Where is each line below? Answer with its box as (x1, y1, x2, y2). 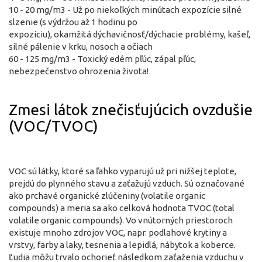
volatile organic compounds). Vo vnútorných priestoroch (9, 215, 233, 225)
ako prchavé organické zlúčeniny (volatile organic (9, 190, 205, 201)
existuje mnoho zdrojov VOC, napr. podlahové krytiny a (9, 227, 227, 237)
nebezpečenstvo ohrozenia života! (9, 65, 149, 76)
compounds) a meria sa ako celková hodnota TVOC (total (9, 202, 235, 213)
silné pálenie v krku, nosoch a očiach (9, 41, 153, 51)
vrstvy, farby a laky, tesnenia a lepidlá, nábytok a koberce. (9, 239, 236, 250)
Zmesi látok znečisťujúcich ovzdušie (9, 101, 253, 118)
